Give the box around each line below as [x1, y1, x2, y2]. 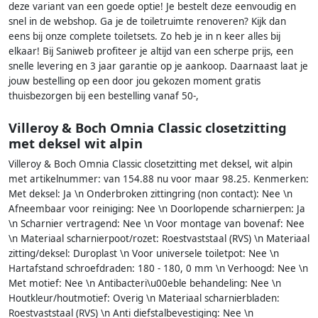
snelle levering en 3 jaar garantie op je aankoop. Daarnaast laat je [9, 60, 308, 73]
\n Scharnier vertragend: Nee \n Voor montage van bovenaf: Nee [9, 216, 305, 230]
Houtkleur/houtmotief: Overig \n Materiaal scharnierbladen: [9, 291, 280, 305]
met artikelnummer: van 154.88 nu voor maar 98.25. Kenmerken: [9, 172, 309, 185]
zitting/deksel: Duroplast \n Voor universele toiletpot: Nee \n [9, 246, 279, 260]
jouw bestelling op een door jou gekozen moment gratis [9, 75, 261, 88]
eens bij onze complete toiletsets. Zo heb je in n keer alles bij [9, 30, 280, 43]
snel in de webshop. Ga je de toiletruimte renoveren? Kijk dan [9, 15, 286, 28]
